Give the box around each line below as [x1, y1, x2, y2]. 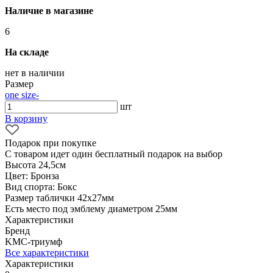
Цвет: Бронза [5, 170, 59, 181]
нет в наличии [5, 67, 65, 78]
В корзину [5, 113, 48, 124]
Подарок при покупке [5, 137, 96, 148]
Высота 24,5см [5, 159, 66, 170]
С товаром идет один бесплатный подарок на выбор [5, 148, 222, 159]
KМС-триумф [5, 236, 62, 247]
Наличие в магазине [5, 5, 93, 16]
